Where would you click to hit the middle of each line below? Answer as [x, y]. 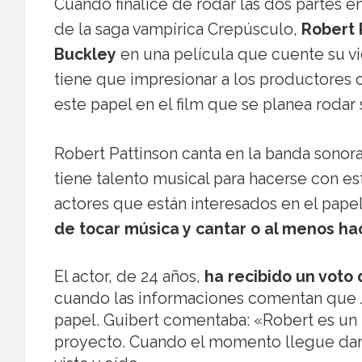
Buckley [85, 54]
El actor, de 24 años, [129, 276]
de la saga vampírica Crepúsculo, [178, 29]
